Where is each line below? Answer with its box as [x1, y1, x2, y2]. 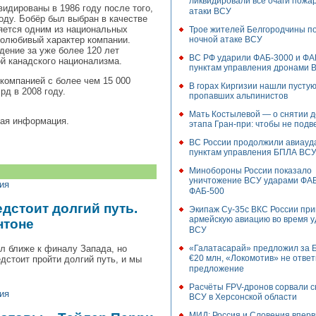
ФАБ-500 [189, 186, 224, 197]
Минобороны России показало [189, 165, 312, 176]
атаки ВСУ [189, 6, 231, 17]
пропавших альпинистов [189, 90, 288, 102]
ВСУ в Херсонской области [189, 291, 297, 303]
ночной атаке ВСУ [189, 34, 262, 45]
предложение [189, 263, 244, 274]
